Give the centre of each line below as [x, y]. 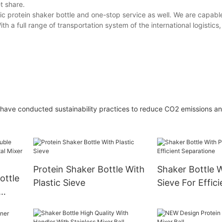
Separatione [182, 196]
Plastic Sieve [59, 182]
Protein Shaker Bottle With [89, 169]
